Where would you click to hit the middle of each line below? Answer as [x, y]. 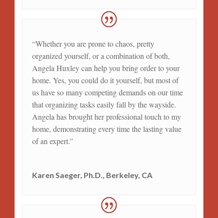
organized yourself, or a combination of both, [101, 55]
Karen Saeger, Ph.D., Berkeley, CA [92, 175]
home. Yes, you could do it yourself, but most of [105, 80]
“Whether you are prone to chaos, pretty [93, 43]
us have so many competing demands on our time [107, 92]
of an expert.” [52, 141]
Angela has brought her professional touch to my [106, 116]
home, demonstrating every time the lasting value [107, 128]
